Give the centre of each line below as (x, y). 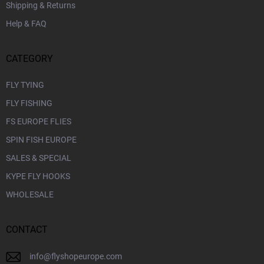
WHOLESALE (30, 195)
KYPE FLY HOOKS (38, 176)
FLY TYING (25, 85)
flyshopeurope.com (87, 257)
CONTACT (27, 230)
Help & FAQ (26, 24)
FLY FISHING (29, 103)
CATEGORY (29, 59)
